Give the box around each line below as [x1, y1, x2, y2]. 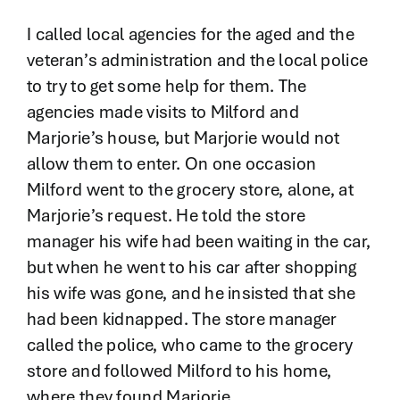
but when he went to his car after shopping [26, 255, 357, 279]
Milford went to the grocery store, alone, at [26, 178, 354, 202]
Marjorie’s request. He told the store [26, 204, 306, 228]
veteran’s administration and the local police [26, 48, 369, 72]
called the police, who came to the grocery [26, 333, 354, 357]
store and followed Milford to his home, [26, 359, 332, 383]
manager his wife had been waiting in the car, [26, 229, 371, 254]
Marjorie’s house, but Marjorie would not [26, 126, 340, 150]
